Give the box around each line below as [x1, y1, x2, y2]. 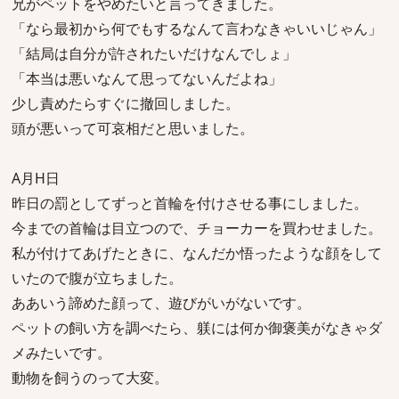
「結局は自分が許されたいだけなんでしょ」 [12, 44, 297, 63]
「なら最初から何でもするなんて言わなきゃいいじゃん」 [12, 19, 382, 38]
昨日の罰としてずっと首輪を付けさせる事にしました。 [12, 193, 368, 213]
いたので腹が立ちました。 [12, 268, 183, 288]
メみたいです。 [12, 343, 111, 362]
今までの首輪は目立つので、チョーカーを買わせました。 [12, 218, 382, 238]
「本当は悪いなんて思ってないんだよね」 [12, 69, 282, 88]
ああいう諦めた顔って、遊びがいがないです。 [12, 293, 311, 313]
